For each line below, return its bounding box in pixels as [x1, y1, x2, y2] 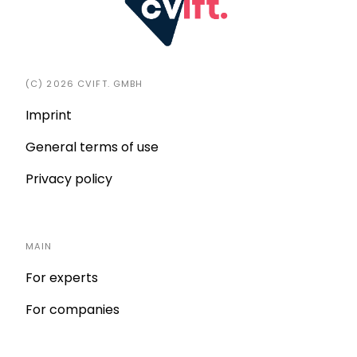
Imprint [25, 105, 72, 124]
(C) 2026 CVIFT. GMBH [25, 76, 143, 90]
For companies [25, 300, 120, 319]
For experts [25, 268, 98, 287]
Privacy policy [25, 169, 112, 188]
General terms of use [25, 137, 159, 156]
